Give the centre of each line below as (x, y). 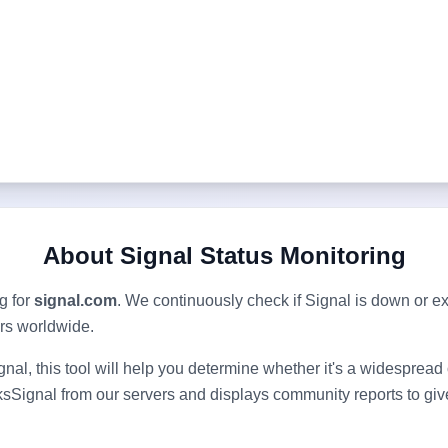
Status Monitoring (299, 255)
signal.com (75, 300)
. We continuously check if (211, 300)
